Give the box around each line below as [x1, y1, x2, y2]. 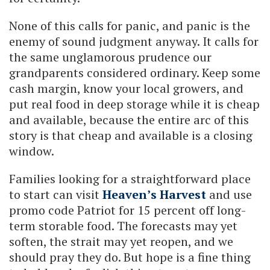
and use [206, 186, 252, 202]
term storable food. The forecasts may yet [9, 217, 237, 234]
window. [9, 142, 54, 159]
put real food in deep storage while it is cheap [9, 95, 260, 112]
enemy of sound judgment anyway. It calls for [9, 33, 259, 49]
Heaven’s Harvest [102, 186, 206, 202]
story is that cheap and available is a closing [9, 127, 253, 143]
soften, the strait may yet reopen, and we [9, 233, 233, 250]
